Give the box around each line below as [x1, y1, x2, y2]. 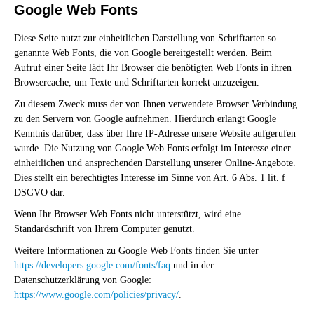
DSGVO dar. [14, 187, 65, 198]
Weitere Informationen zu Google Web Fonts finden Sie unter [14, 245, 259, 257]
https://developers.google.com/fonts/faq [14, 260, 170, 271]
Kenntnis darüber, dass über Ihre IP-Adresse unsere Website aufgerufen [14, 128, 296, 139]
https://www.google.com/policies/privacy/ [14, 289, 179, 301]
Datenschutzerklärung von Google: [14, 275, 151, 286]
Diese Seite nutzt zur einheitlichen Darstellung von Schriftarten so [14, 33, 276, 44]
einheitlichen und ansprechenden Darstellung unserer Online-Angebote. [14, 158, 296, 169]
